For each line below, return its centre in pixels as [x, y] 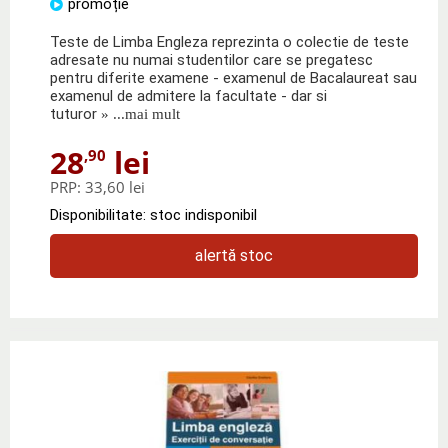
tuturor [73, 113]
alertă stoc [234, 255]
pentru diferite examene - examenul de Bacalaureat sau [233, 77]
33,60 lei [115, 186]
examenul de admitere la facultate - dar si [188, 95]
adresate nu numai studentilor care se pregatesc [211, 59]
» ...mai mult [138, 113]
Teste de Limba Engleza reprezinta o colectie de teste [229, 41]
